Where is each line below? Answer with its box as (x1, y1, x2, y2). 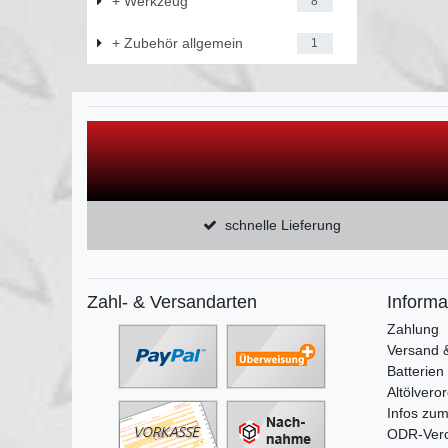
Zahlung (387, 321, 439, 338)
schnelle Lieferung (224, 217, 341, 234)
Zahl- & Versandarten (87, 292, 257, 313)
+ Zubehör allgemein (111, 34, 243, 51)
